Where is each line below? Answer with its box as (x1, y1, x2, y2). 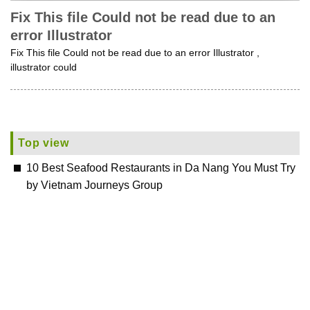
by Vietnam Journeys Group (26, 179, 163, 191)
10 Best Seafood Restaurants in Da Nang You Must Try (26, 161, 295, 174)
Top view (18, 136, 69, 149)
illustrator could (10, 62, 77, 73)
